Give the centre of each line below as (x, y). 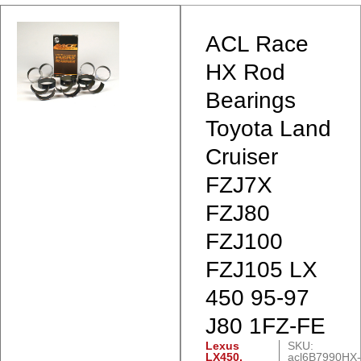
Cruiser (242, 157)
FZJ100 (244, 242)
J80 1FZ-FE (266, 326)
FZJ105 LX (261, 270)
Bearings (251, 101)
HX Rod (245, 73)
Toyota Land (268, 129)
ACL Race (257, 44)
